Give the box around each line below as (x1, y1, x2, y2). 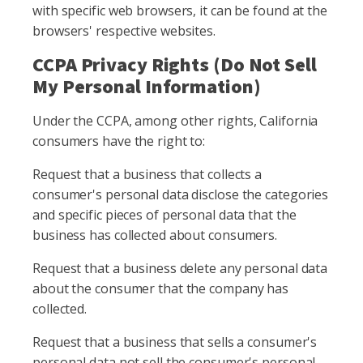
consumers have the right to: (32, 132, 206, 150)
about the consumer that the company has (32, 280, 289, 297)
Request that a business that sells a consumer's (32, 333, 318, 351)
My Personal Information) (32, 73, 261, 101)
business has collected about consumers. (32, 226, 278, 244)
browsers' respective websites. (32, 22, 216, 40)
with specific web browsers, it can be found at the (32, 2, 327, 19)
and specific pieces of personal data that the (32, 206, 297, 224)
